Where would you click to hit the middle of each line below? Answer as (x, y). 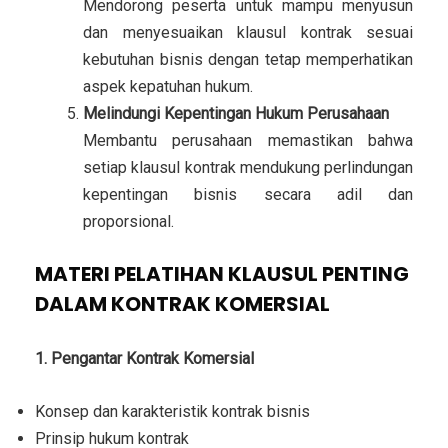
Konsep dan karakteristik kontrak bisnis (172, 411)
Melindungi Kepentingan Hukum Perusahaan (236, 113)
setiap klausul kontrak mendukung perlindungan (248, 167)
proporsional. (128, 221)
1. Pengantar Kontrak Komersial (144, 358)
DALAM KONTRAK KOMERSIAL (182, 303)
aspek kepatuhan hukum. (168, 86)
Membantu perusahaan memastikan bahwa (248, 140)
